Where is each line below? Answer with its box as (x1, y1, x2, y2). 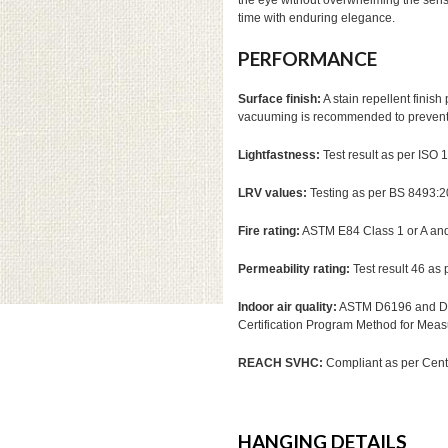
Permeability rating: (237, 262, 350, 276)
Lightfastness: (237, 148, 320, 162)
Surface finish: (237, 92, 321, 106)
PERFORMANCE (237, 47, 377, 70)
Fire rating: (237, 224, 300, 238)
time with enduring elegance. (237, 11, 395, 25)
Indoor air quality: (237, 300, 337, 314)
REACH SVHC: (237, 356, 323, 370)
